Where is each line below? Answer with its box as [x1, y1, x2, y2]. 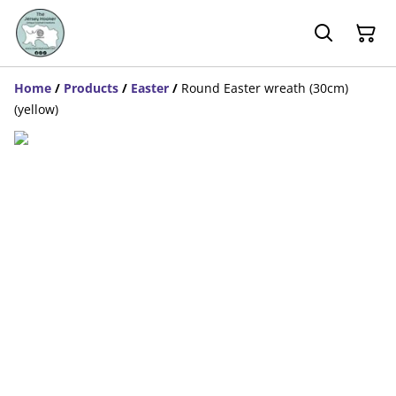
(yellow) [14, 101, 58, 118]
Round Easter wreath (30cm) [181, 80, 348, 97]
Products [64, 80, 118, 97]
